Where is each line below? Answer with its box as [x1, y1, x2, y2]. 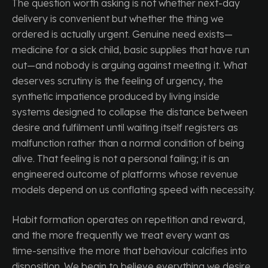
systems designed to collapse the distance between [12, 106, 248, 118]
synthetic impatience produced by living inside [12, 90, 220, 102]
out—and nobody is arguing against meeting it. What [12, 59, 247, 71]
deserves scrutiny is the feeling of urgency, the [12, 75, 223, 87]
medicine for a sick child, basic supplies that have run [12, 44, 249, 56]
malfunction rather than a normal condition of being [12, 137, 244, 149]
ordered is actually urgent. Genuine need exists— [12, 28, 233, 40]
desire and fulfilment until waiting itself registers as [12, 121, 238, 133]
